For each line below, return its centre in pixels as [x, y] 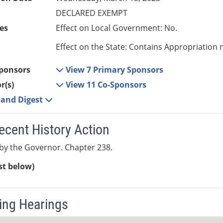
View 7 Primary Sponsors [115, 70]
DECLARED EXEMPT [92, 13]
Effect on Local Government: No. [117, 28]
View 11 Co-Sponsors [106, 85]
